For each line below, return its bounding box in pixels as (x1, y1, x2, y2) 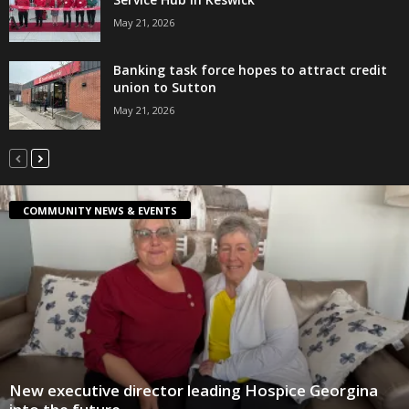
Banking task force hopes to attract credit (113, 60, 387, 79)
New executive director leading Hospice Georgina (9, 379, 378, 401)
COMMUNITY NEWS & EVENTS (23, 203, 177, 217)
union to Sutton (113, 78, 216, 96)
